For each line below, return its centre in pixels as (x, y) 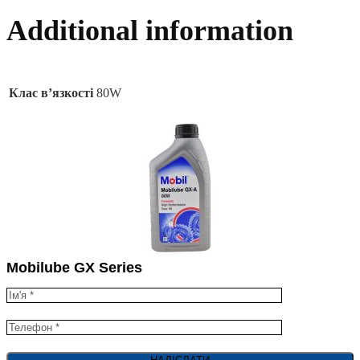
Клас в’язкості (51, 93)
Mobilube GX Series (74, 268)
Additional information (150, 31)
